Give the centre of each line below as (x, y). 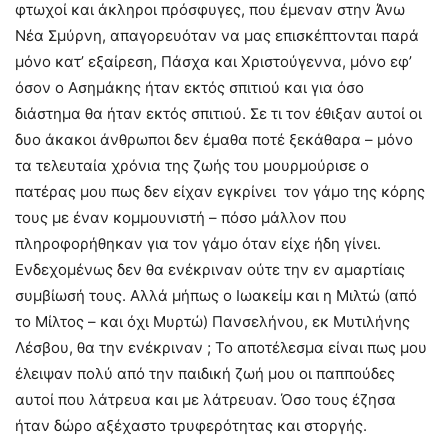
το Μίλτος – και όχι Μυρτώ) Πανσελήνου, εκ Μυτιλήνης (212, 321)
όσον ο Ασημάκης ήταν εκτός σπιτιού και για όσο (189, 87)
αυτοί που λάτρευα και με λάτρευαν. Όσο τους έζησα (205, 399)
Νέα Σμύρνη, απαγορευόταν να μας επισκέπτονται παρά (217, 35)
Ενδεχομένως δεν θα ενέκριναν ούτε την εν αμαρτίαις (210, 269)
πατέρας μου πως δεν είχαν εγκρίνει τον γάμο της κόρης (220, 191)
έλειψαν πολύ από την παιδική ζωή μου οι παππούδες (205, 373)
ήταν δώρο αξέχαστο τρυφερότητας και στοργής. (191, 425)
